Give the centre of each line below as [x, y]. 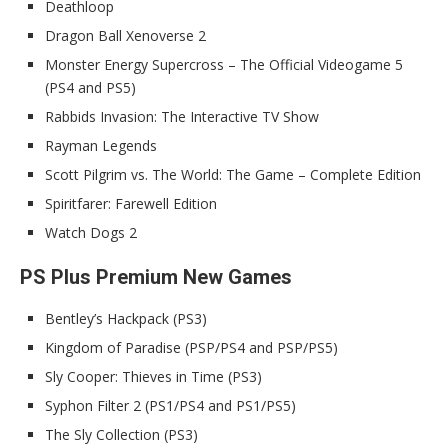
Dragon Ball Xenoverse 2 [125, 35]
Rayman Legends [101, 145]
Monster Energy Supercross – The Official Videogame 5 [224, 64]
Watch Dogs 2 [91, 232]
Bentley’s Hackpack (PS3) [126, 318]
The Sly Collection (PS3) [121, 434]
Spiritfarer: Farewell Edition [131, 203]
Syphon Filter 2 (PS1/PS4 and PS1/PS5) [170, 405]
